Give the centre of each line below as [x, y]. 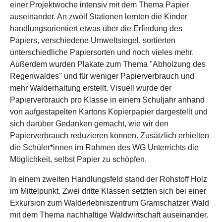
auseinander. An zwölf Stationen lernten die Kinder [99, 17]
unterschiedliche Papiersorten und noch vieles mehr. [102, 52]
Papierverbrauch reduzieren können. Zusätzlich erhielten [110, 136]
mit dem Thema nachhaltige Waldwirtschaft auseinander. [109, 215]
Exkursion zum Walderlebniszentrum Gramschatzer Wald [110, 203]
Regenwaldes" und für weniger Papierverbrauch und [102, 76]
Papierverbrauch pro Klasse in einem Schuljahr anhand [107, 100]
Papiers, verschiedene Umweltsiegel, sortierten [93, 40]
